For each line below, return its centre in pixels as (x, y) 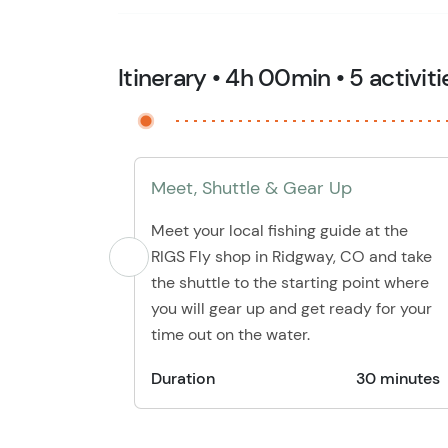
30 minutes (397, 378)
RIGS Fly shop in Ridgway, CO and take (291, 256)
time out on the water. (230, 334)
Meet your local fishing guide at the (279, 230)
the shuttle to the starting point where (290, 282)
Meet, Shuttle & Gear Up (251, 188)
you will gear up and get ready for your (291, 308)
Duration (183, 378)
